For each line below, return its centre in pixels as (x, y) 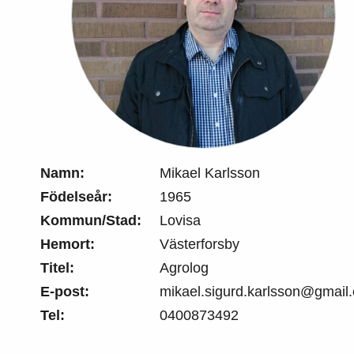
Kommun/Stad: (91, 220)
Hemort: (68, 244)
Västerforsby (200, 244)
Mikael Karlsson (210, 173)
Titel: (57, 268)
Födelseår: (76, 197)
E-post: (65, 292)
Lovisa (180, 220)
